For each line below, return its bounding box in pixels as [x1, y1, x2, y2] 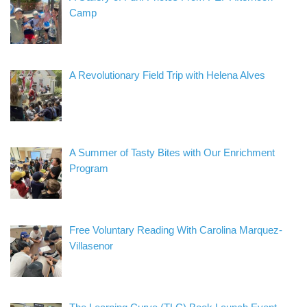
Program [69, 162, 109, 174]
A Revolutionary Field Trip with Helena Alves [69, 69, 266, 81]
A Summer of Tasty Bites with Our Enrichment [69, 146, 275, 158]
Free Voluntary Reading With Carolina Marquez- [69, 224, 283, 236]
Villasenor [69, 240, 114, 252]
